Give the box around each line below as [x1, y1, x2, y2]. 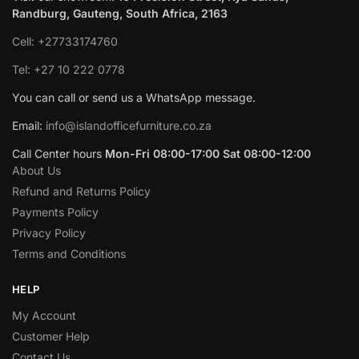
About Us [12, 163, 61, 177]
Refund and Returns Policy [12, 184, 151, 198]
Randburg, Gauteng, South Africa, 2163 [12, 6, 228, 20]
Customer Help [12, 329, 90, 343]
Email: [12, 118, 46, 132]
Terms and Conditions [12, 246, 126, 260]
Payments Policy [12, 204, 99, 219]
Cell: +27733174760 [12, 34, 118, 48]
